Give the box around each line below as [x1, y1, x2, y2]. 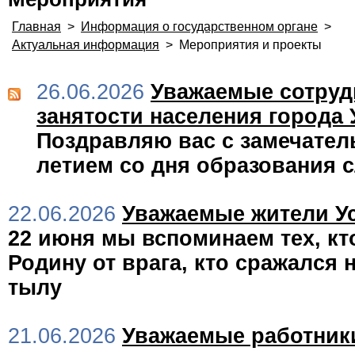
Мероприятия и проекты [179, 38, 322, 52]
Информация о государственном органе [81, 20, 318, 33]
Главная [12, 20, 61, 33]
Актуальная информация [12, 38, 159, 52]
